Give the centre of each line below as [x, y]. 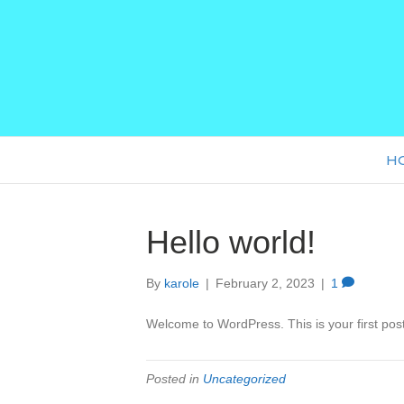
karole [182, 283]
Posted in [174, 379]
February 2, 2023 [265, 283]
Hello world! [231, 242]
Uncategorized [244, 379]
